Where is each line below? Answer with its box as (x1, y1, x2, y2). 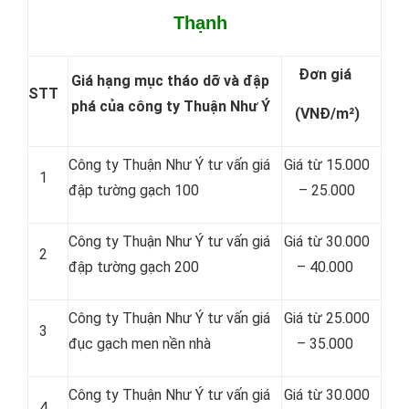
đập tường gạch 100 (68, 182, 199, 199)
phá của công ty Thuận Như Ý (70, 98, 270, 115)
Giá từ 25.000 (284, 309, 370, 327)
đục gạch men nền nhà (68, 335, 211, 352)
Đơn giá (299, 66, 355, 83)
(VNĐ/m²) (294, 105, 360, 122)
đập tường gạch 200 (68, 258, 199, 276)
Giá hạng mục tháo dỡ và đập (71, 72, 269, 89)
